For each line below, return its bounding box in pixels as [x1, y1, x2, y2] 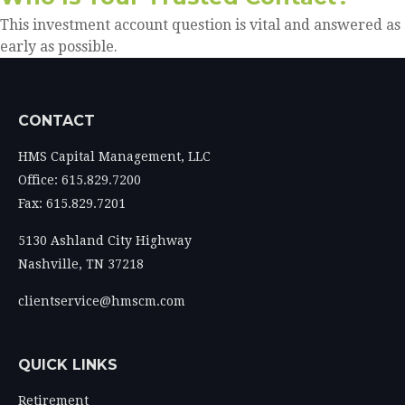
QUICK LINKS [18, 356, 118, 374]
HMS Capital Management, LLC [18, 149, 211, 165]
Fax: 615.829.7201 [18, 196, 126, 212]
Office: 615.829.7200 [18, 173, 141, 188]
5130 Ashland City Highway [18, 233, 192, 249]
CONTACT [18, 112, 95, 130]
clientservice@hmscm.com [18, 294, 185, 309]
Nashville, [18, 257, 82, 272]
